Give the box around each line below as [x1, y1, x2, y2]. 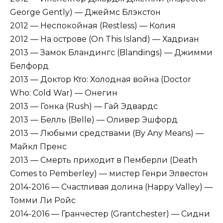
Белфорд [10, 61, 49, 71]
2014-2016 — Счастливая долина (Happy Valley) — [10, 182, 213, 192]
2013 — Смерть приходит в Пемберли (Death [10, 155, 197, 165]
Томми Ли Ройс [10, 195, 76, 205]
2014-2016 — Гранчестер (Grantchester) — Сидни [10, 209, 210, 219]
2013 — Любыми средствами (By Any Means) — [10, 128, 204, 138]
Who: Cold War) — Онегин [10, 88, 117, 98]
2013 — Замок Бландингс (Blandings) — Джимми [10, 47, 213, 57]
